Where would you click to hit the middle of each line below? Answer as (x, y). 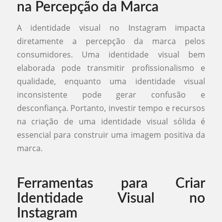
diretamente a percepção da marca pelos (111, 41)
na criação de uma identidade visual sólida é (111, 122)
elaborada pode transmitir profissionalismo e (111, 68)
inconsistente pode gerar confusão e (111, 95)
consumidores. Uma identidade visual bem (111, 55)
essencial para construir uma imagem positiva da (111, 135)
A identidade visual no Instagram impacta (111, 28)
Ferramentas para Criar (111, 184)
